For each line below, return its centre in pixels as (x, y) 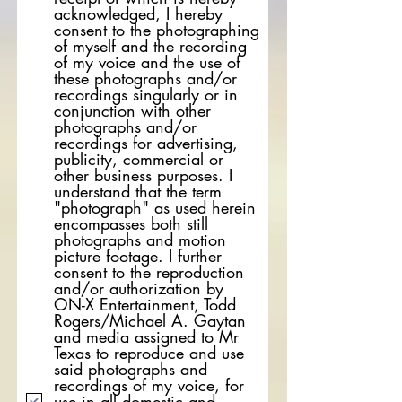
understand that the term (138, 191)
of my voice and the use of (147, 62)
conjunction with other (132, 110)
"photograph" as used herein (155, 207)
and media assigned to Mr (146, 336)
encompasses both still (131, 223)
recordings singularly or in (146, 94)
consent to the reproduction (149, 272)
